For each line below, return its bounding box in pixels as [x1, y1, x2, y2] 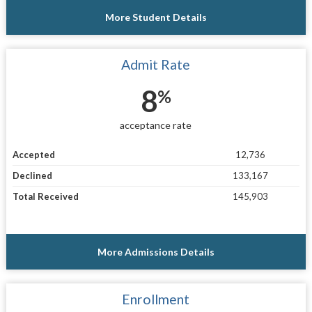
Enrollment [122, 291, 190, 308]
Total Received [12, 191, 79, 203]
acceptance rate [120, 118, 192, 131]
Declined [12, 170, 52, 182]
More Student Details [104, 10, 207, 23]
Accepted [12, 149, 55, 161]
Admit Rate [121, 56, 191, 72]
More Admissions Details [97, 246, 214, 258]
